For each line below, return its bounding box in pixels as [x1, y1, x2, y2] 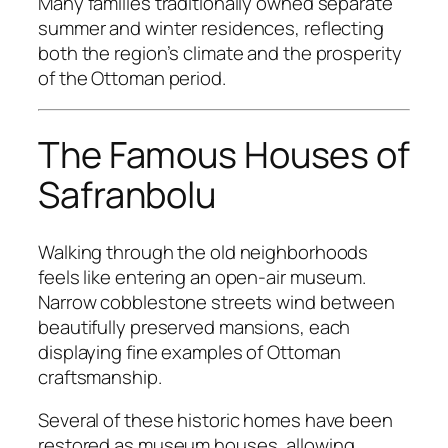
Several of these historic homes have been [38, 407, 393, 434]
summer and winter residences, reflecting [38, 14, 384, 41]
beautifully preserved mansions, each [38, 313, 351, 340]
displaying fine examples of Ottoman [38, 338, 341, 365]
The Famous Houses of [38, 130, 410, 180]
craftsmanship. [38, 363, 162, 390]
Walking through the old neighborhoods [38, 238, 369, 265]
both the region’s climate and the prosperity [38, 39, 402, 66]
